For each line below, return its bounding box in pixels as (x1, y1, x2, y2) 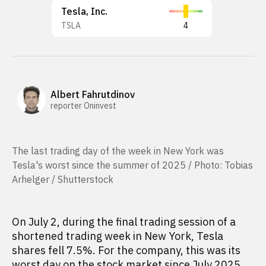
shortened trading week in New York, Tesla (12, 229, 223, 243)
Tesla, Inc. (61, 5, 107, 17)
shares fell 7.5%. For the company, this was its (12, 243, 240, 257)
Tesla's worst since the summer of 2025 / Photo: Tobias (12, 159, 253, 171)
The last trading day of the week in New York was (12, 145, 224, 157)
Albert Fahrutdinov (50, 88, 135, 100)
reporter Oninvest (50, 100, 116, 111)
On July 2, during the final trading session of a (12, 215, 236, 229)
